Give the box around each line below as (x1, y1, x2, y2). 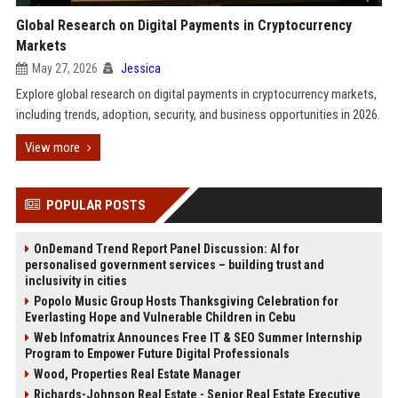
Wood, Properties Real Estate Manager (33, 367, 241, 381)
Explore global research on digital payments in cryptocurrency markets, (15, 86, 377, 102)
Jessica (120, 61, 161, 76)
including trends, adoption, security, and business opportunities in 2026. (15, 107, 380, 123)
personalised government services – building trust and (24, 258, 324, 272)
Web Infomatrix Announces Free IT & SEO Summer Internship (33, 330, 362, 345)
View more (24, 139, 80, 155)
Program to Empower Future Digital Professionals (24, 346, 290, 361)
